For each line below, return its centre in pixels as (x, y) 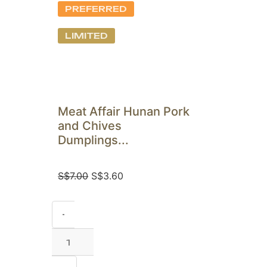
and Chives (90, 126)
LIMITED (87, 36)
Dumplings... (94, 140)
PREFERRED (96, 9)
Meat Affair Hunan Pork (124, 112)
